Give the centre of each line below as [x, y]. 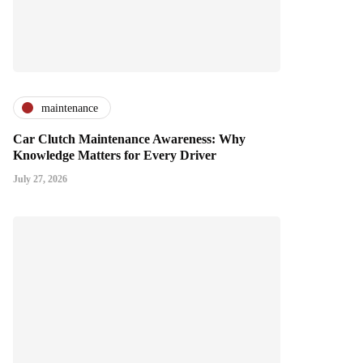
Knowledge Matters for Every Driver [115, 156]
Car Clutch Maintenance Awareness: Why [129, 139]
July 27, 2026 [40, 179]
